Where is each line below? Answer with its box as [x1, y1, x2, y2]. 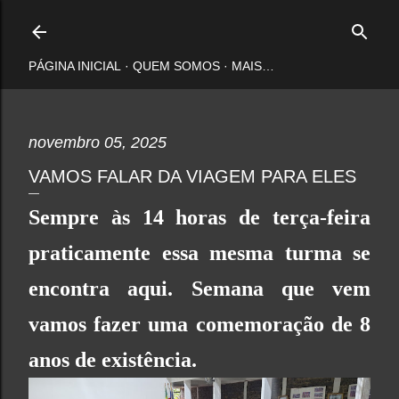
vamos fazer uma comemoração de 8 [28, 313, 370, 336]
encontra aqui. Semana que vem [28, 277, 370, 300]
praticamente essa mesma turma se [28, 241, 370, 265]
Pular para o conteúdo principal [123, 16, 276, 28]
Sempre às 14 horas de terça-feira [28, 206, 370, 229]
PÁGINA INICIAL [28, 59, 121, 73]
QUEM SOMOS [133, 59, 220, 73]
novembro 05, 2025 [28, 134, 167, 151]
